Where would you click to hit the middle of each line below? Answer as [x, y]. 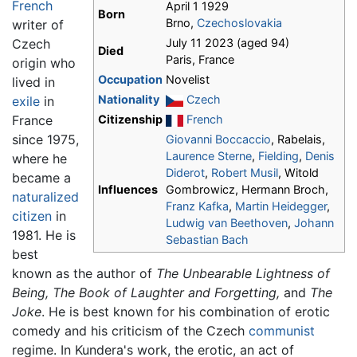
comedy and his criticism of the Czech [130, 331]
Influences [128, 190]
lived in [33, 82]
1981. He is [44, 235]
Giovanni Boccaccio [218, 139]
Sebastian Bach [207, 240]
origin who [44, 63]
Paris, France [200, 60]
